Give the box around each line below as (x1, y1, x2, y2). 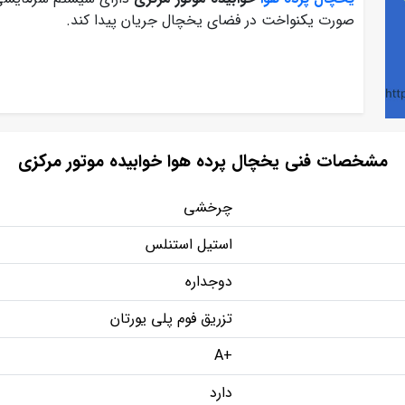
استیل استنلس (146, 232, 232, 256)
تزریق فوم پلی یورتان (110, 306, 232, 330)
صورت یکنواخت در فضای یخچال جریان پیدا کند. (66, 8, 354, 32)
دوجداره (185, 269, 232, 293)
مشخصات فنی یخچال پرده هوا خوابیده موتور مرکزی (17, 147, 388, 175)
